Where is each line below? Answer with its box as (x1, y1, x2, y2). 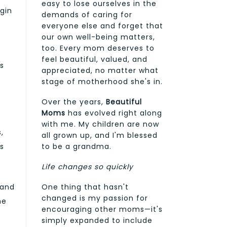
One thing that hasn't (42, 181, 129, 192)
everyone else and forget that (42, 20, 163, 31)
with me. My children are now (42, 119, 159, 129)
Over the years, (42, 96, 106, 107)
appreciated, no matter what (42, 65, 159, 75)
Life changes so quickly (42, 161, 133, 172)
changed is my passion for (42, 193, 148, 203)
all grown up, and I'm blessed (42, 130, 158, 140)
